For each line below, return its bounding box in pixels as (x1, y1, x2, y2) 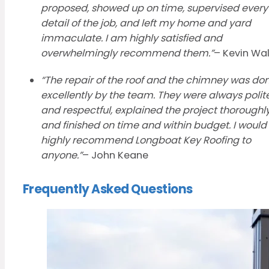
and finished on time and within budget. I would (41, 118, 267, 133)
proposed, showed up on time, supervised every (41, 1, 268, 16)
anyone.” (41, 148, 82, 163)
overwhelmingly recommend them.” (41, 46, 214, 61)
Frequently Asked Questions (23, 180, 193, 198)
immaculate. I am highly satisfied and (41, 31, 222, 46)
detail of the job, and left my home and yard (41, 16, 251, 31)
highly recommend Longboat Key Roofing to (41, 133, 251, 148)
